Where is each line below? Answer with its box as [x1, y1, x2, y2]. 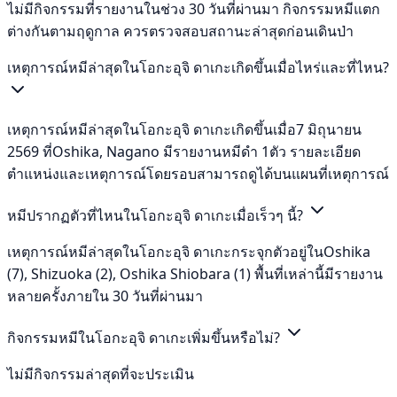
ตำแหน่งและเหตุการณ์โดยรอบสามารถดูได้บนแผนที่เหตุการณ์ [7, 163, 389, 183]
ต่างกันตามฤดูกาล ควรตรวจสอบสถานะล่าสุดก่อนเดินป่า [7, 20, 354, 41]
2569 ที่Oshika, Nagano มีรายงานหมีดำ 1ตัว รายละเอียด [7, 141, 361, 161]
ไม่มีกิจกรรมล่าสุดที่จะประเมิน [7, 363, 194, 384]
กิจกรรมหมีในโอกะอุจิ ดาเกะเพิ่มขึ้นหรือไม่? [7, 327, 284, 347]
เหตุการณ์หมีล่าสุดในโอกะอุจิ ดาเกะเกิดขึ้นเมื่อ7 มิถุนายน [7, 119, 362, 139]
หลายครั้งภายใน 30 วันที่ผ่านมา [7, 285, 203, 306]
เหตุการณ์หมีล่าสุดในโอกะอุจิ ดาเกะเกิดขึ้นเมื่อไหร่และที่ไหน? [7, 57, 389, 77]
